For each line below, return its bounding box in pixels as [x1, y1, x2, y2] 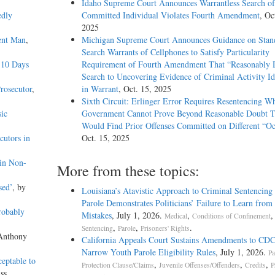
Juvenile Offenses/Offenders [158, 260, 240, 270]
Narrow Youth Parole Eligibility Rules [81, 246, 215, 258]
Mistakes [81, 209, 112, 222]
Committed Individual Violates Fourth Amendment [81, 9, 260, 21]
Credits [244, 260, 266, 270]
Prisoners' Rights [140, 223, 190, 233]
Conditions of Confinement [192, 211, 271, 221]
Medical [164, 211, 187, 221]
